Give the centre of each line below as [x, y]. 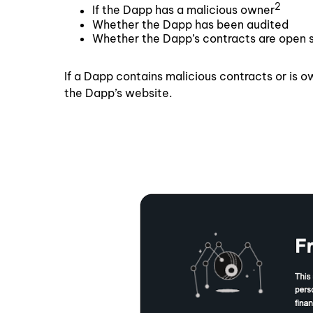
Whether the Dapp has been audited [190, 24]
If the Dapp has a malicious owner [183, 10]
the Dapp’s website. [120, 93]
